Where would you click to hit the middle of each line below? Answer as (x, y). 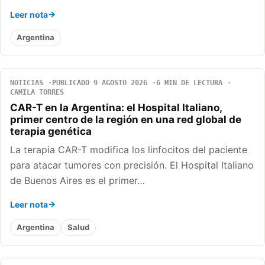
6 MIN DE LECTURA (189, 83)
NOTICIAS (27, 83)
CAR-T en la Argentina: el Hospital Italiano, (116, 107)
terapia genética (51, 131)
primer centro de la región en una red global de (126, 119)
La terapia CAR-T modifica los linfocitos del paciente (129, 149)
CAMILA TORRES (37, 92)
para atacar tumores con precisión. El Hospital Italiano (132, 165)
